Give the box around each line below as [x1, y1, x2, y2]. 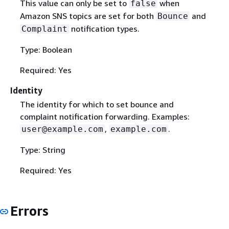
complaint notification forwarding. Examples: [19, 111, 190, 122]
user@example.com [21, 124, 103, 134]
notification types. [68, 23, 140, 34]
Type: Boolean [19, 44, 72, 55]
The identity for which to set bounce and [19, 99, 174, 109]
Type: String [19, 144, 65, 155]
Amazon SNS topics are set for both [19, 10, 156, 21]
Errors [10, 202, 49, 219]
